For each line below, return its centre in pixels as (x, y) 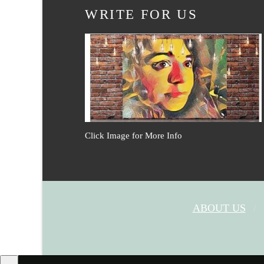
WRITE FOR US (141, 14)
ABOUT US (219, 208)
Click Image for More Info (133, 135)
